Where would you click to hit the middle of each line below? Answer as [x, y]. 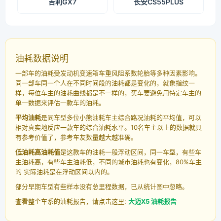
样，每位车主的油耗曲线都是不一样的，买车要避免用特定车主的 [108, 93]
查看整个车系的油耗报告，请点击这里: [72, 202]
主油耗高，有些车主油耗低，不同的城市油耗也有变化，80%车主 [109, 162]
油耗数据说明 [42, 59]
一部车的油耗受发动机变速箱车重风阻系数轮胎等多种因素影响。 [108, 73]
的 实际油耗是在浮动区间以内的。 [64, 172]
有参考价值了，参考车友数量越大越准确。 [76, 137]
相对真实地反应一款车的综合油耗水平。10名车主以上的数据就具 [109, 128]
